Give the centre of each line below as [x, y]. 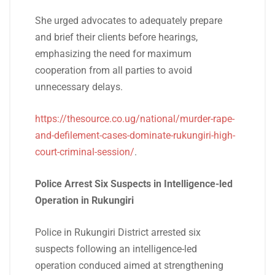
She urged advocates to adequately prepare [129, 21]
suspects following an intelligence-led [116, 249]
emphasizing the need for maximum [113, 54]
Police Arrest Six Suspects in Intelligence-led [134, 184]
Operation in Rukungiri [84, 200]
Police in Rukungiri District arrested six [118, 232]
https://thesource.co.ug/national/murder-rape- [135, 119]
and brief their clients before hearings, [116, 37]
